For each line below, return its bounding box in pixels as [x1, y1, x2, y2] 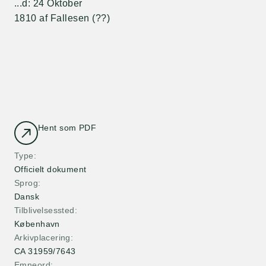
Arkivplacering [14, 233, 71, 242]
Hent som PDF [38, 123, 97, 132]
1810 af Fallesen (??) [14, 13, 110, 23]
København [14, 219, 60, 229]
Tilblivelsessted [14, 205, 75, 215]
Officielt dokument [14, 164, 87, 174]
